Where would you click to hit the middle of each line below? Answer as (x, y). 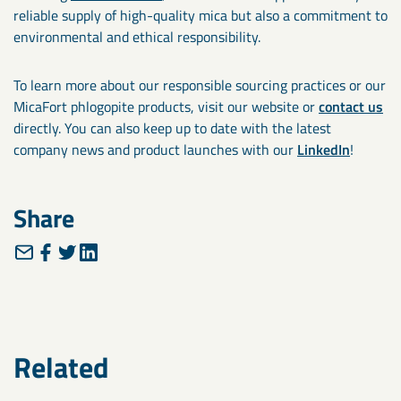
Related (61, 367)
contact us (351, 106)
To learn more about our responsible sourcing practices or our (200, 85)
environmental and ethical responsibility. (139, 36)
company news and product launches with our (155, 149)
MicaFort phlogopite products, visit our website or (166, 106)
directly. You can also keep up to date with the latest (172, 128)
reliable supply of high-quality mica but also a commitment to (200, 15)
